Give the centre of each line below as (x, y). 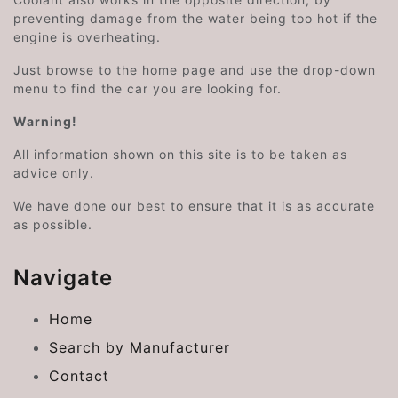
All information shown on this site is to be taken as (180, 154)
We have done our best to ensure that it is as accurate (194, 206)
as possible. (53, 224)
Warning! (45, 121)
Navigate (63, 278)
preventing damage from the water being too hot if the (195, 18)
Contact (79, 376)
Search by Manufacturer (139, 347)
